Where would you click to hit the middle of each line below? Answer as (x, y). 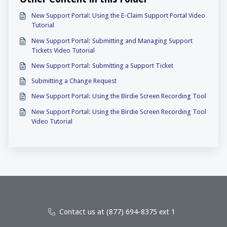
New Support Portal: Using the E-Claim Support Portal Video (118, 16)
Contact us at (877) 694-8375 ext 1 (117, 212)
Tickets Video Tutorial (63, 50)
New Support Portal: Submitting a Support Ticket (102, 65)
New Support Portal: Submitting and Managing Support (112, 41)
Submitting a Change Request (74, 81)
